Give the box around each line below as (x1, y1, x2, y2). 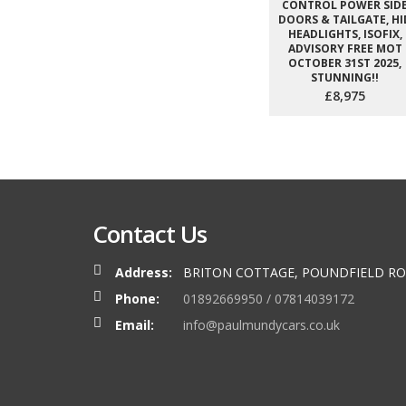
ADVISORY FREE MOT (287, 41, 402, 56)
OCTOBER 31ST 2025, (288, 55, 401, 71)
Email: (115, 316, 154, 333)
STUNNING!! (311, 70, 379, 85)
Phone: (115, 290, 159, 307)
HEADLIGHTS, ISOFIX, (287, 26, 402, 42)
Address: (115, 264, 172, 281)
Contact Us (92, 217, 207, 250)
